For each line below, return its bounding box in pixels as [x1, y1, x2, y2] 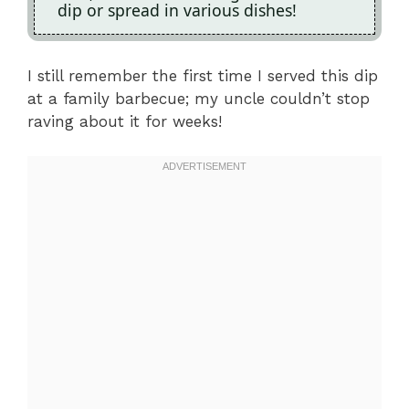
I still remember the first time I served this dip [27, 66, 378, 85]
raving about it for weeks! [27, 111, 222, 131]
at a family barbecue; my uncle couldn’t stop [27, 89, 370, 108]
